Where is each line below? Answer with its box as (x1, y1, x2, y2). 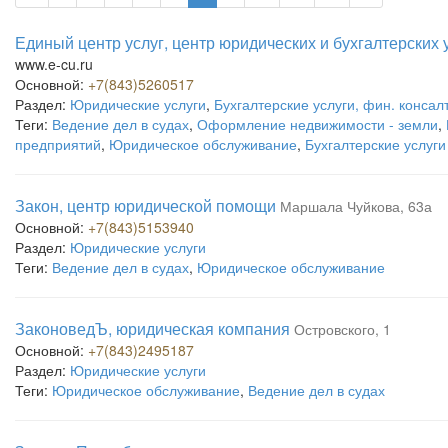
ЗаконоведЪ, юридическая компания (15, 317, 290, 340)
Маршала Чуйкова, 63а (280, 196, 432, 216)
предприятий (15, 134, 101, 154)
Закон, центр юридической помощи (15, 194, 276, 217)
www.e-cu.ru (15, 54, 93, 74)
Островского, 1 (294, 319, 391, 339)
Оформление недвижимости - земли (197, 114, 438, 134)
